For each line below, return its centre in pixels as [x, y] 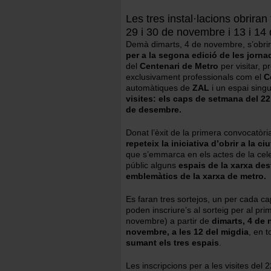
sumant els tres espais [172, 243]
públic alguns [152, 165]
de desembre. [154, 109]
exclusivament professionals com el [195, 77]
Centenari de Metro [180, 66]
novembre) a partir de [169, 221]
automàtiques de [159, 88]
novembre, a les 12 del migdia [187, 232]
